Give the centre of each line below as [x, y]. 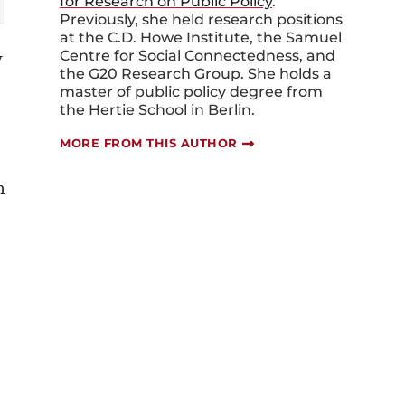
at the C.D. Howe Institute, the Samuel [201, 38]
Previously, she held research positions [201, 20]
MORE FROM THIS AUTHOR [149, 143]
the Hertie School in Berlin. [157, 110]
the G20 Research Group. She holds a [196, 74]
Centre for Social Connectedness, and [198, 56]
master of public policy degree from [191, 92]
